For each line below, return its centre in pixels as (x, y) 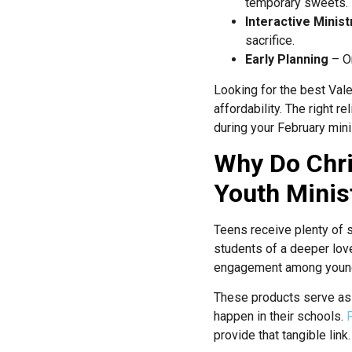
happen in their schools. (280, 317)
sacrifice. (270, 41)
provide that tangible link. (282, 335)
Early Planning (287, 60)
